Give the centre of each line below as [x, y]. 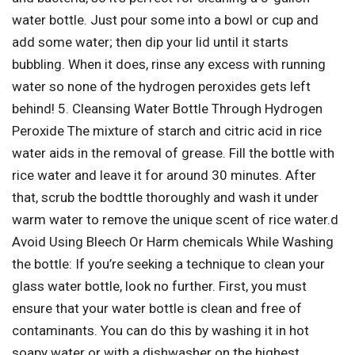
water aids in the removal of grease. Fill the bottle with [173, 153]
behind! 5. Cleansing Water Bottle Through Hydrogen [167, 109]
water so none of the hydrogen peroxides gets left [161, 87]
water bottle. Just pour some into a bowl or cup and [165, 20]
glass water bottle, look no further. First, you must [159, 286]
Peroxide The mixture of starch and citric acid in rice [167, 131]
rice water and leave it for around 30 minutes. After [164, 176]
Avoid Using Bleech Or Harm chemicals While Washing [173, 242]
